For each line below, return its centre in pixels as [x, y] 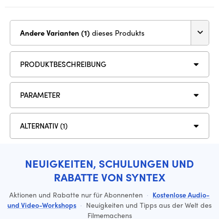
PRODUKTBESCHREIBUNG [63, 64]
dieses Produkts [118, 33]
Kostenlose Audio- [181, 194]
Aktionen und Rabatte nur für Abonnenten [77, 194]
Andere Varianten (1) [87, 33]
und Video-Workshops [42, 205]
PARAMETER [40, 95]
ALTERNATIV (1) [44, 126]
